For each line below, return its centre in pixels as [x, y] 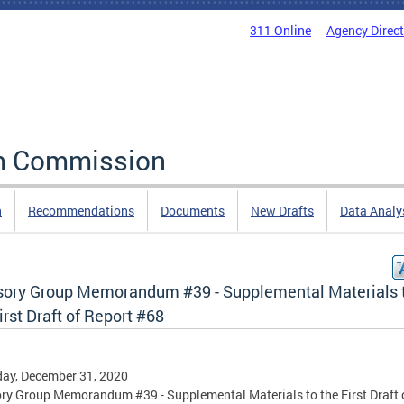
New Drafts [282, 211]
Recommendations [81, 211]
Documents [193, 211]
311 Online [280, 30]
